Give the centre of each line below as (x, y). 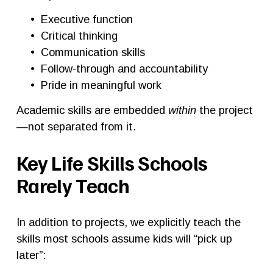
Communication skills (93, 52)
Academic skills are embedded (92, 110)
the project (224, 110)
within (182, 110)
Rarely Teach (73, 185)
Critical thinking (79, 35)
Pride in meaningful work (101, 85)
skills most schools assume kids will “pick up (124, 238)
